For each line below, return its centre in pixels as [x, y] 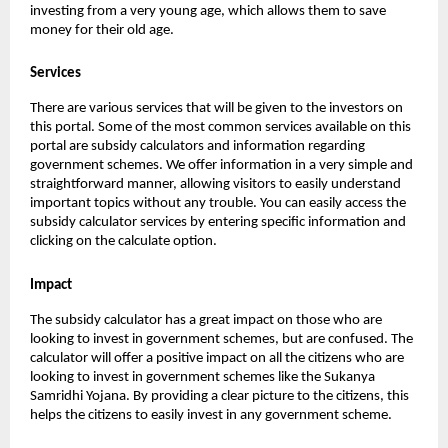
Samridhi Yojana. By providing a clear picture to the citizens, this [219, 396]
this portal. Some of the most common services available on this [220, 128]
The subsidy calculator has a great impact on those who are [206, 320]
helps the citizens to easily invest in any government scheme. [211, 415]
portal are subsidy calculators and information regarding [197, 147]
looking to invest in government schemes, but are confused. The [221, 339]
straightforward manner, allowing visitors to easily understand [215, 185]
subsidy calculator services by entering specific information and [218, 223]
